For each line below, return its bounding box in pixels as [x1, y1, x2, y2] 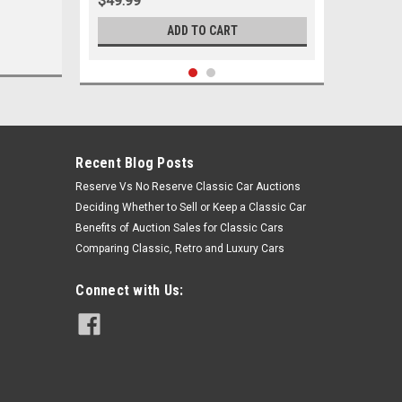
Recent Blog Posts [75, 154, 195, 171]
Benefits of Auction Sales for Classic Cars [75, 222, 284, 234]
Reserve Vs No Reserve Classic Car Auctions [75, 180, 301, 193]
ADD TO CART [166, 23, 238, 38]
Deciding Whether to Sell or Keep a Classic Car [75, 201, 307, 214]
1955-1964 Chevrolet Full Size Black [97, 340, 300, 354]
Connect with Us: [75, 282, 184, 299]
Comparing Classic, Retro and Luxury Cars [75, 242, 285, 255]
